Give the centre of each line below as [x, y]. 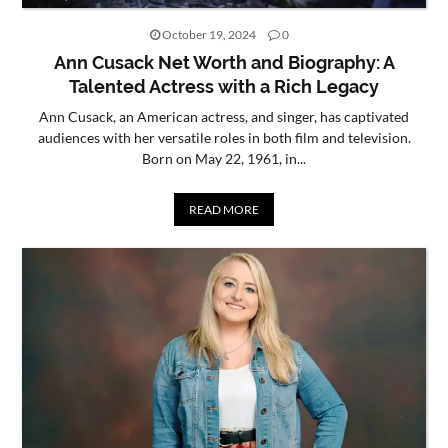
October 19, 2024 [208, 34]
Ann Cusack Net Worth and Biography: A [224, 62]
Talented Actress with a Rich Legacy [224, 86]
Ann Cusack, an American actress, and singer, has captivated [224, 116]
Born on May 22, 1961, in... [224, 158]
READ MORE [224, 209]
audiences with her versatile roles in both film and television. [224, 137]
